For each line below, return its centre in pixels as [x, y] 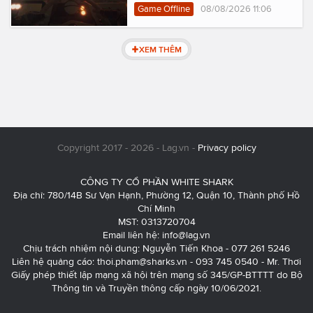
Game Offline [164, 8]
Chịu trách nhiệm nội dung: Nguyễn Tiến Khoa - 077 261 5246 [156, 248]
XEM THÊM [161, 49]
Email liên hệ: [132, 235]
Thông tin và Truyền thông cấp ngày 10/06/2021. [156, 288]
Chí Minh [156, 208]
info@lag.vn [186, 235]
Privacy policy [227, 147]
